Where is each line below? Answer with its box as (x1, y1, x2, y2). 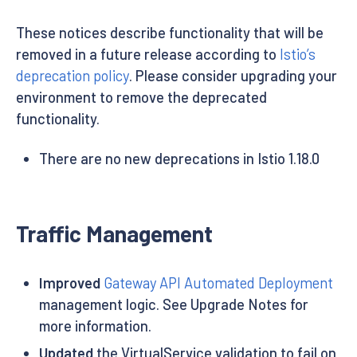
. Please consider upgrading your (129, 67, 337, 84)
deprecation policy (16, 67, 129, 84)
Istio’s (280, 45, 316, 63)
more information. (38, 317, 151, 335)
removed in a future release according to (16, 45, 280, 63)
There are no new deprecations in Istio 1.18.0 (38, 150, 320, 167)
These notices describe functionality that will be (16, 24, 324, 41)
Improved (38, 274, 100, 292)
